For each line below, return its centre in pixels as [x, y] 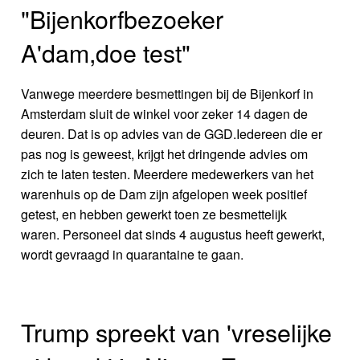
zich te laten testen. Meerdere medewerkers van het [168, 174]
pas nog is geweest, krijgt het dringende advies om [165, 154]
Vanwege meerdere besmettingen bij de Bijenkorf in [168, 94]
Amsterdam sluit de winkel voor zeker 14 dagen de [165, 114]
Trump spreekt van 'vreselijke [177, 332]
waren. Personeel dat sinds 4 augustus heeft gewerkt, [173, 235]
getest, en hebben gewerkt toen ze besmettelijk [154, 215]
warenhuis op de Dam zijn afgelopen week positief [164, 194]
